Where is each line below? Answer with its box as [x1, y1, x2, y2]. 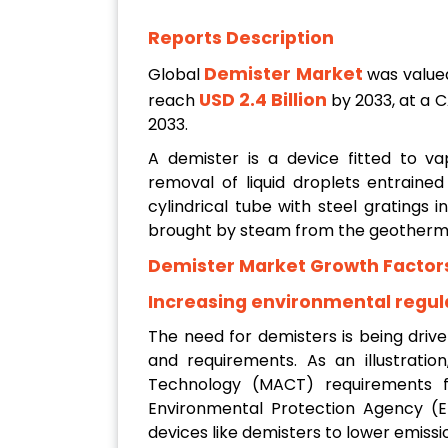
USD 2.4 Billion [199, 88, 332, 113]
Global [148, 63, 200, 87]
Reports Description [148, 26, 334, 51]
